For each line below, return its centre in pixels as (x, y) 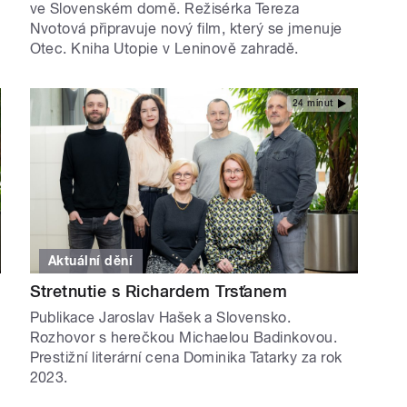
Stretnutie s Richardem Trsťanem (159, 291)
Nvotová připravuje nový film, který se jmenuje (186, 29)
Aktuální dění (91, 261)
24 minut (313, 103)
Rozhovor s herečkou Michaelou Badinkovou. (184, 337)
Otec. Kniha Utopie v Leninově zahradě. (164, 49)
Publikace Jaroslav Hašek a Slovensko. (160, 317)
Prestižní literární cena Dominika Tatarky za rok (186, 357)
